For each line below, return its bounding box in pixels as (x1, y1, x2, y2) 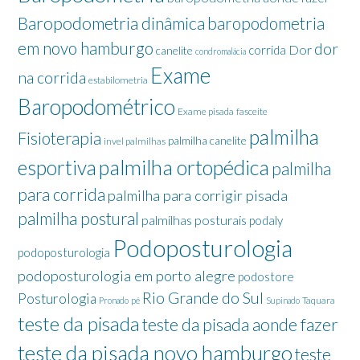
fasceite (236, 105, 268, 118)
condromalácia (195, 46, 246, 57)
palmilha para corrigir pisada (108, 186, 288, 205)
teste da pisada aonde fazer (142, 314, 338, 336)
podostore (238, 269, 294, 284)
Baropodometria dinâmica (18, 13, 205, 35)
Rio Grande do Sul (142, 288, 264, 308)
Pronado (99, 295, 129, 306)
